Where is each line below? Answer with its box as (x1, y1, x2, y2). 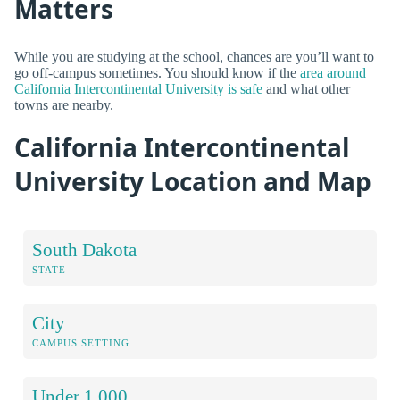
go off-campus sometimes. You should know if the (14, 64, 300, 80)
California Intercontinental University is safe (14, 80, 262, 96)
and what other (262, 80, 350, 96)
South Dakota (32, 238, 137, 260)
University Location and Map (14, 163, 371, 198)
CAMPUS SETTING (32, 337, 129, 348)
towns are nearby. (14, 96, 113, 112)
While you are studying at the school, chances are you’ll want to (14, 48, 374, 64)
